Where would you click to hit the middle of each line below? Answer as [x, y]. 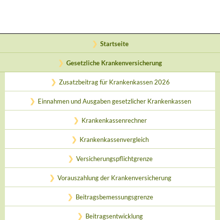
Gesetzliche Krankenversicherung [114, 63]
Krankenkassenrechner [114, 120]
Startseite [114, 44]
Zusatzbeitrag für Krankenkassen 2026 [114, 82]
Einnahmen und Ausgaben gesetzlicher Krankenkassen [114, 101]
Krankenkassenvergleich [114, 139]
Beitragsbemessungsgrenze [114, 197]
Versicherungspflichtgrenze [114, 159]
